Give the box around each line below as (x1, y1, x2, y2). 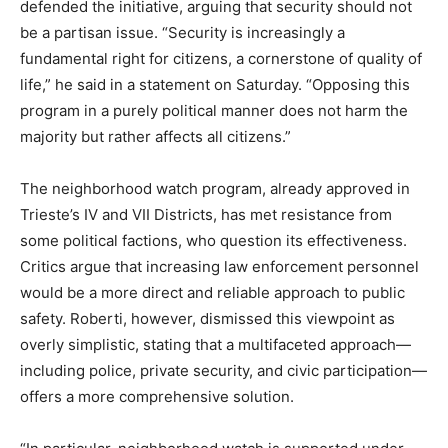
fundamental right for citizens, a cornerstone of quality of (20, 48, 422, 68)
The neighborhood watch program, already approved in (20, 178, 410, 198)
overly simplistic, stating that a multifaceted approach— (20, 334, 411, 354)
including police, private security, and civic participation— (20, 360, 427, 380)
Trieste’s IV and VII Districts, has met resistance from (20, 204, 392, 224)
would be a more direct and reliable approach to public (20, 282, 405, 302)
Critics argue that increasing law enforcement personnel (20, 256, 419, 276)
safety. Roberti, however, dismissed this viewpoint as (20, 308, 395, 328)
